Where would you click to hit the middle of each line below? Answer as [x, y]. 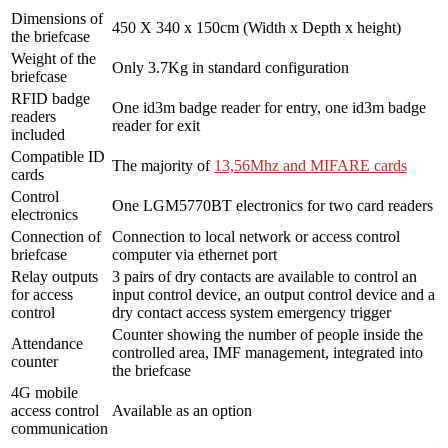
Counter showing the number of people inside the [267, 334]
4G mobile [44, 392]
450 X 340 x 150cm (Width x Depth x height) [256, 27]
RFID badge [50, 98]
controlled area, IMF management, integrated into [267, 352]
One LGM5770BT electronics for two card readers [272, 205]
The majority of [163, 165]
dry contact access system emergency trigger [251, 312]
